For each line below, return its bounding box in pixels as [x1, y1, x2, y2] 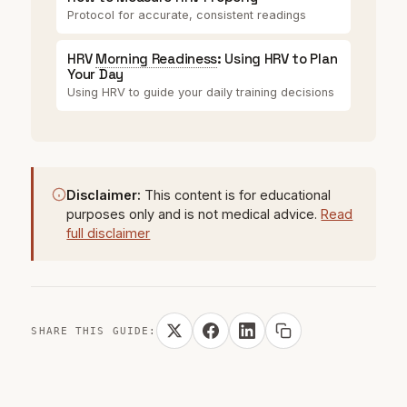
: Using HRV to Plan [217, 49, 338, 67]
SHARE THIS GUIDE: [31, 324, 157, 337]
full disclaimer [66, 225, 151, 242]
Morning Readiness [95, 49, 218, 67]
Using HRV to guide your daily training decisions [67, 84, 335, 99]
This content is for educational [141, 187, 332, 203]
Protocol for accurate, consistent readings [67, 8, 307, 23]
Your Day [67, 65, 124, 83]
